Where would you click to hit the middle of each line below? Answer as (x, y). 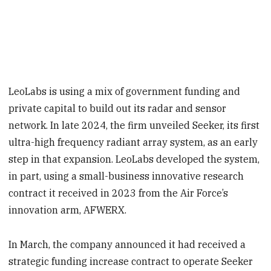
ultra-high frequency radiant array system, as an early (133, 142)
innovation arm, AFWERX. (68, 210)
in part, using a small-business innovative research (126, 176)
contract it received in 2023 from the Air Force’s (119, 193)
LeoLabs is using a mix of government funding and (125, 92)
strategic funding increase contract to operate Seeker (131, 262)
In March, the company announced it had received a (127, 245)
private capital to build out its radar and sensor (118, 109)
